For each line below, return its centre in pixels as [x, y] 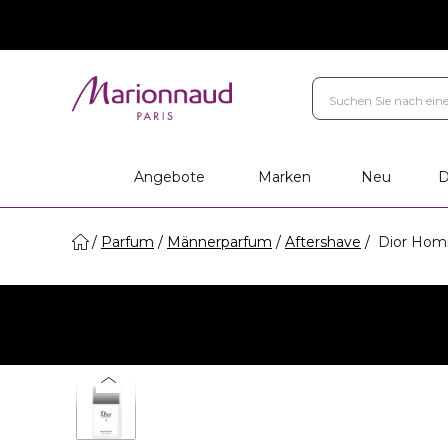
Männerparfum [219, 242]
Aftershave [323, 242]
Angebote [170, 177]
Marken [285, 177]
